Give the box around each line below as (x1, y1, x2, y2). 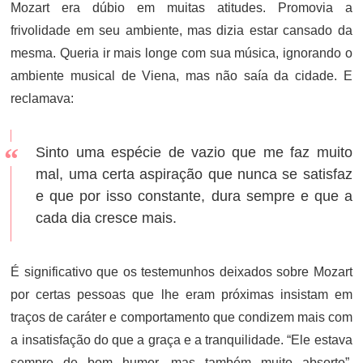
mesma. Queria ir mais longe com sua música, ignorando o (11, 45, 352, 60)
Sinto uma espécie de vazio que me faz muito (36, 143, 352, 160)
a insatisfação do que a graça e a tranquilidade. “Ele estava (11, 332, 352, 347)
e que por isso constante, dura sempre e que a (36, 187, 352, 204)
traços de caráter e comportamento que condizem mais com (11, 310, 352, 324)
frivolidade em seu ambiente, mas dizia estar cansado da (11, 23, 352, 37)
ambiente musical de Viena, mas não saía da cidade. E (11, 68, 352, 83)
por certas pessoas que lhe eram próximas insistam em (11, 287, 352, 301)
